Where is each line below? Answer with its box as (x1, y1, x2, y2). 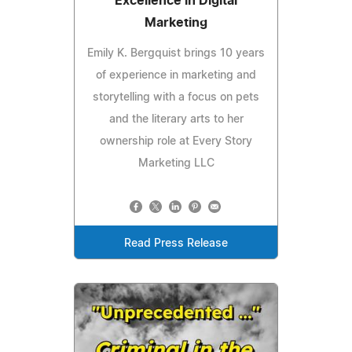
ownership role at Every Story (100, 136, 252, 148)
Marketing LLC (137, 158, 214, 170)
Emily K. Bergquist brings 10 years (87, 48, 265, 60)
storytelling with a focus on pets (93, 92, 259, 104)
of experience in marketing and (96, 70, 256, 82)
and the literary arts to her (108, 114, 244, 126)
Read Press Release (124, 238, 228, 250)
